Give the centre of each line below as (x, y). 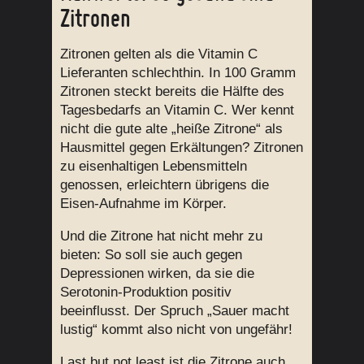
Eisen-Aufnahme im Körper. (143, 204)
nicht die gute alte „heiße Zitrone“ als (171, 129)
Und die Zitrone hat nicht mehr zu (161, 236)
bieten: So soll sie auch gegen (151, 255)
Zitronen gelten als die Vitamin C (159, 54)
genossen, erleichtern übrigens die (165, 185)
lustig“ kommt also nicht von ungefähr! (176, 330)
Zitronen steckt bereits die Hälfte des (172, 92)
